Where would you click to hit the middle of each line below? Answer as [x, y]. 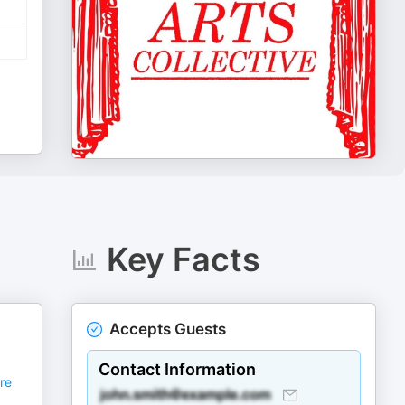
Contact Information [178, 369]
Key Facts [183, 259]
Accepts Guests [168, 329]
